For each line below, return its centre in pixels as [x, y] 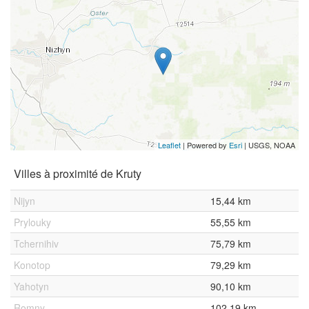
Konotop [32, 265]
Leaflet [169, 145]
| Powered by [205, 145]
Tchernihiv [36, 243]
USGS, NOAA [272, 145]
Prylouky [32, 222]
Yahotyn [31, 286]
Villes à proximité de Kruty [78, 173]
